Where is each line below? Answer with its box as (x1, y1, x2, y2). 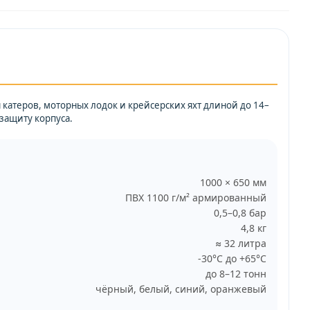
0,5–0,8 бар (214, 206, 266, 219)
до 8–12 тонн (206, 267, 266, 280)
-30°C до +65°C (198, 252, 266, 265)
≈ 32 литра (215, 237, 266, 250)
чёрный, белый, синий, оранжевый (95, 282, 266, 295)
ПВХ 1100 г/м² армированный (125, 191, 266, 204)
